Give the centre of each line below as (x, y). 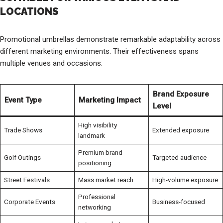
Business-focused (178, 201)
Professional (97, 196)
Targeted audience (179, 157)
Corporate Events (29, 201)
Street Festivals (27, 179)
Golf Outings (22, 157)
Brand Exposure (181, 94)
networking (94, 207)
